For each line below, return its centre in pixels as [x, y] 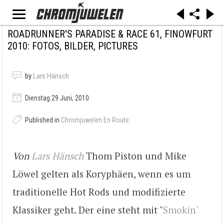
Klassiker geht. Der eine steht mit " [88, 210]
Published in [42, 120]
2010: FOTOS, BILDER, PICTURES [73, 46]
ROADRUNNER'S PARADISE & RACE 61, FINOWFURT [110, 34]
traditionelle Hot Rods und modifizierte [99, 192]
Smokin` [181, 210]
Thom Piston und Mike [135, 156]
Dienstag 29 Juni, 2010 [56, 98]
